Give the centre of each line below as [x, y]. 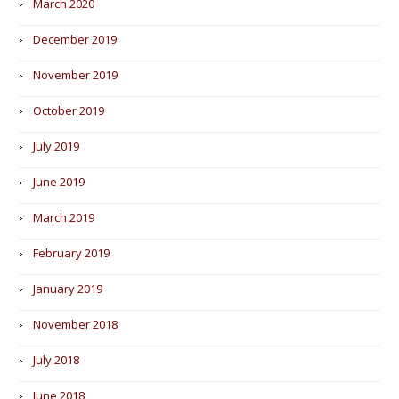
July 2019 [57, 146]
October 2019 [69, 110]
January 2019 [68, 289]
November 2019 [76, 75]
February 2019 [72, 253]
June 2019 [59, 182]
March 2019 [64, 217]
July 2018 [57, 360]
